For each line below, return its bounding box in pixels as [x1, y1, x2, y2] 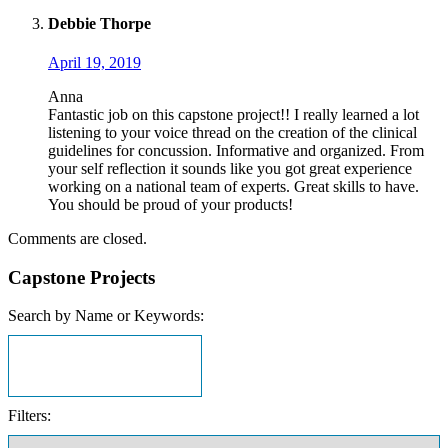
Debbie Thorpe [48, 14, 151, 32]
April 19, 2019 [48, 53, 141, 71]
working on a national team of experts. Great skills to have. [48, 177, 419, 195]
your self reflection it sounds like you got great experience [48, 159, 412, 177]
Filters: [8, 407, 51, 425]
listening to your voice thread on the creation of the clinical [48, 123, 417, 141]
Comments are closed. [8, 229, 147, 247]
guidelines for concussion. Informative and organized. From [48, 141, 424, 159]
